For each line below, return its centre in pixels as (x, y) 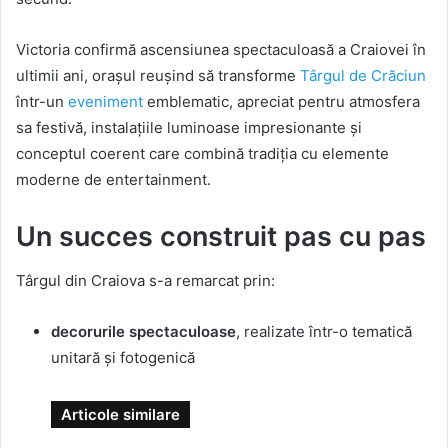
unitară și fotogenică (123, 358)
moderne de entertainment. (113, 179)
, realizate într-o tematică (324, 332)
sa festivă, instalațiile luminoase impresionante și (189, 127)
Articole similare (120, 415)
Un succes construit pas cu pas (221, 236)
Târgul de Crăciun (363, 75)
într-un (42, 101)
